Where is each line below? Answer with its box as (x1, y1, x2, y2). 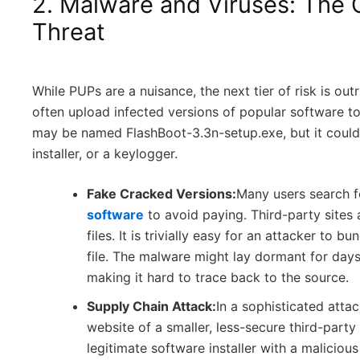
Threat (32, 17, 105, 46)
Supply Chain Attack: (87, 298, 216, 314)
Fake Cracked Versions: (87, 186, 236, 202)
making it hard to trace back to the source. (87, 269, 349, 285)
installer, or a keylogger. (32, 145, 178, 162)
